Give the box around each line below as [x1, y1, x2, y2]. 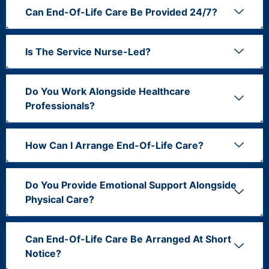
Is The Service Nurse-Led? [25, 45, 151, 58]
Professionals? [25, 99, 95, 112]
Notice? [25, 247, 61, 259]
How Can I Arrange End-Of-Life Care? [25, 139, 204, 151]
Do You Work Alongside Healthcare [25, 85, 190, 97]
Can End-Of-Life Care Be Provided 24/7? [25, 5, 217, 18]
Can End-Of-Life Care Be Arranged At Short [25, 232, 231, 245]
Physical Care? [25, 193, 94, 205]
